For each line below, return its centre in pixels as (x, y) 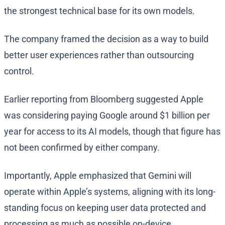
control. (19, 71)
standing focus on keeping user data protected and (105, 208)
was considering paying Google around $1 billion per (107, 116)
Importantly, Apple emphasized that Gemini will (98, 176)
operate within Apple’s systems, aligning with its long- (110, 192)
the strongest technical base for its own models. (100, 11)
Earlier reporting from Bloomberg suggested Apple (104, 99)
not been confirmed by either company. (82, 148)
